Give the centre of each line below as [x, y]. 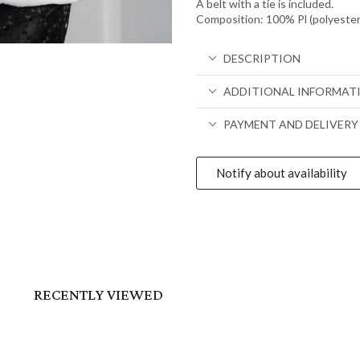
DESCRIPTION [262, 58]
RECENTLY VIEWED [98, 295]
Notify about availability [282, 172]
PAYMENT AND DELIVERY [291, 124]
